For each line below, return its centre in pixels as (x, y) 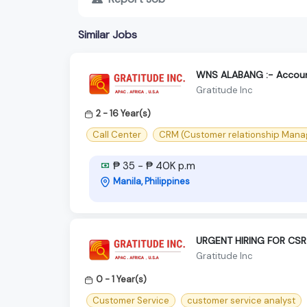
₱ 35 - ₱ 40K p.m (153, 165)
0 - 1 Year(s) (121, 279)
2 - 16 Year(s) (123, 113)
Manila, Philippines (151, 181)
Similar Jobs (108, 34)
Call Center (117, 134)
